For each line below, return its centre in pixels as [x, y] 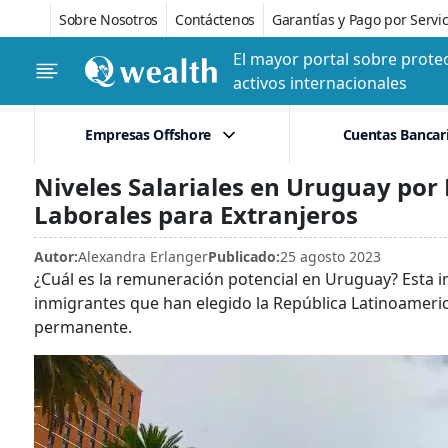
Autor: [56, 256]
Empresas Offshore [148, 134]
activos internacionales [320, 83]
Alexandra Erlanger [143, 256]
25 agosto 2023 [330, 256]
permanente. [83, 327]
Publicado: [244, 256]
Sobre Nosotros [109, 19]
